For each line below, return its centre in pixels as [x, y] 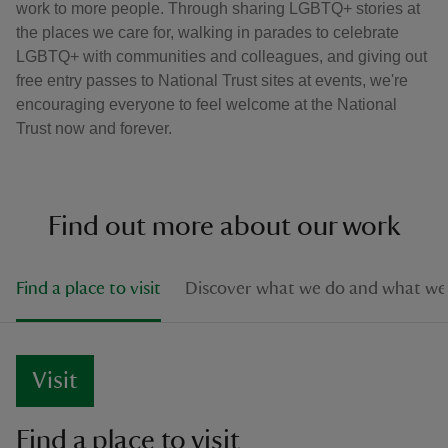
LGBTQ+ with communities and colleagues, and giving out [221, 56]
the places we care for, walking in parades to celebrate [207, 32]
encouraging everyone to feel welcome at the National [206, 104]
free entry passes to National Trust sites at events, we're [212, 80]
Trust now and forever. [94, 128]
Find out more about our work [224, 225]
